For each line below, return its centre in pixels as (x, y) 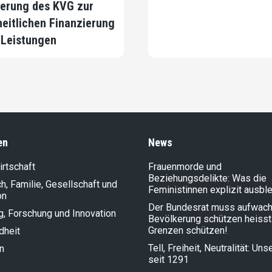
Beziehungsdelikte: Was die (207, 178)
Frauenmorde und (185, 167)
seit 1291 (168, 260)
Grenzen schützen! (188, 231)
